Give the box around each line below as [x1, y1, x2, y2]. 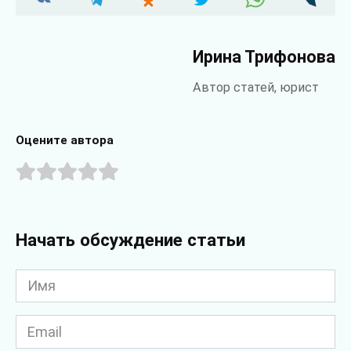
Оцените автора [16, 133, 114, 148]
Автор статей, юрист [193, 80, 319, 96]
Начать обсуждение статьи [16, 230, 245, 250]
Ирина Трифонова [193, 47, 335, 67]
